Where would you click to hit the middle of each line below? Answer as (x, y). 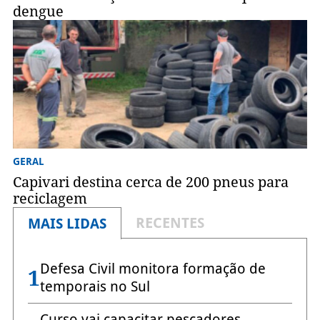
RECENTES (170, 223)
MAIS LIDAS (67, 224)
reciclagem (50, 199)
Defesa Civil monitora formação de (152, 269)
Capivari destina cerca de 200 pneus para (150, 182)
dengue (38, 12)
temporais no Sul (95, 287)
